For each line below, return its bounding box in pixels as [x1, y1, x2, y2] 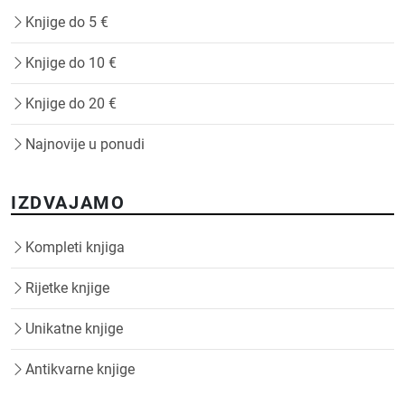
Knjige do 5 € [25, 14, 108, 32]
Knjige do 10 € [25, 54, 117, 72]
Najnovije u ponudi [25, 136, 145, 154]
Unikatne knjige [25, 320, 123, 338]
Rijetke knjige [25, 279, 109, 297]
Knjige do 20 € [25, 95, 117, 113]
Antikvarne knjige [25, 361, 135, 379]
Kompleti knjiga [25, 239, 125, 257]
